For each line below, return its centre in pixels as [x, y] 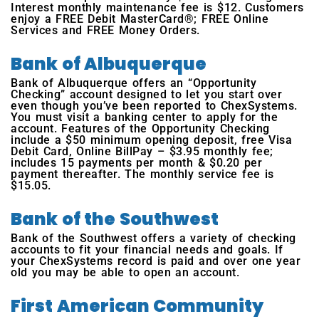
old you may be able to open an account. [125, 273]
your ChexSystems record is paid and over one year [156, 261]
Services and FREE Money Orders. [105, 31]
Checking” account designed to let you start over [147, 95]
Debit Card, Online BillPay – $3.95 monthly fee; [142, 152]
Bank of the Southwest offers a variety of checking [153, 239]
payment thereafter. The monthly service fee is [142, 174]
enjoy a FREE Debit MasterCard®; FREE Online [140, 19]
